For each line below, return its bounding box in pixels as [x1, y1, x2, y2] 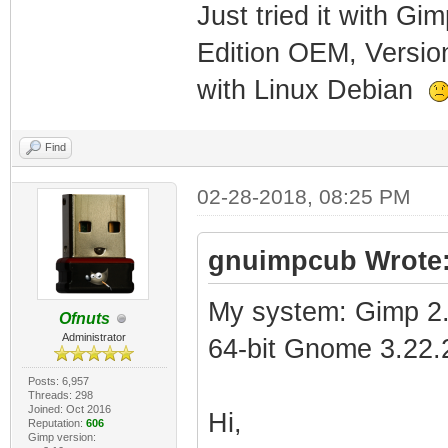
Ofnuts [58, 310, 110, 327]
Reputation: [27, 417, 86, 429]
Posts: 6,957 [27, 375, 89, 387]
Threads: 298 [27, 389, 93, 401]
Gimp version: [27, 431, 96, 443]
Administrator [62, 331, 127, 343]
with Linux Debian [196, 75, 429, 105]
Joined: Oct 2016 [27, 403, 111, 415]
